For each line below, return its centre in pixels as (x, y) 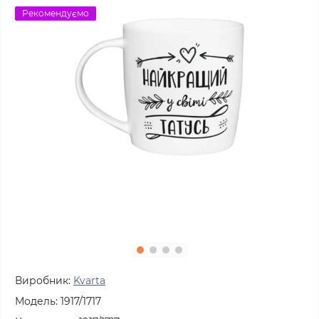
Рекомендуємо (56, 13)
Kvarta (89, 281)
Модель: (36, 301)
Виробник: (43, 281)
